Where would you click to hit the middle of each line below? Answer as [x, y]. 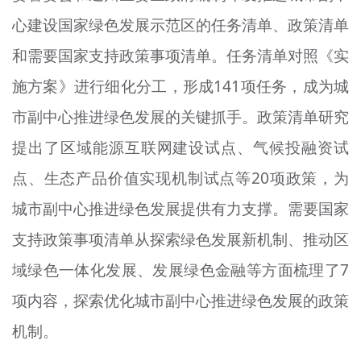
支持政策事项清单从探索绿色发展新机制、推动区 [180, 239]
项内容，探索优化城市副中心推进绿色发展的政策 [180, 300]
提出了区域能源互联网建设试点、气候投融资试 [180, 147]
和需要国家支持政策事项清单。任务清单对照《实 [180, 55]
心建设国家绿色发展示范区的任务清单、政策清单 [180, 25]
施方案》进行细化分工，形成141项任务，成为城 [180, 86]
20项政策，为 [301, 178]
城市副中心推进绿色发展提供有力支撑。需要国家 [180, 208]
